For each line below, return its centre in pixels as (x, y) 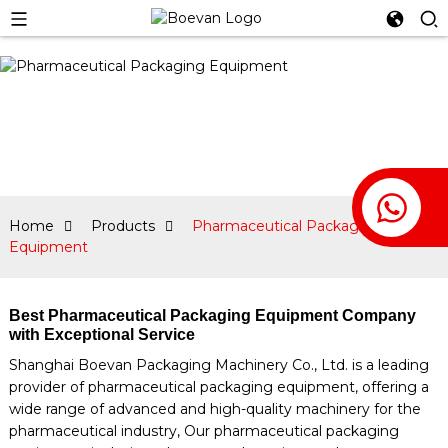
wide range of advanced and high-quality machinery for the (214, 409)
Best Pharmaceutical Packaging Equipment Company (212, 315)
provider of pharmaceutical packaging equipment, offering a (218, 387)
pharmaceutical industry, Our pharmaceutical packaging (203, 431)
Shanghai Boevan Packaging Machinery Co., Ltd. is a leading (218, 365)
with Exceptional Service (101, 334)
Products (122, 226)
